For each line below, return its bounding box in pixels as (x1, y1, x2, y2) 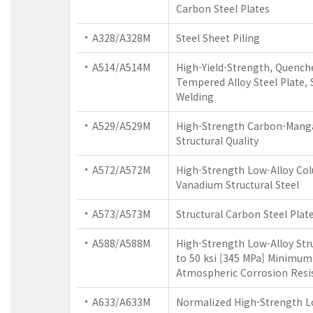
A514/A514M (92, 59, 150, 74)
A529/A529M (92, 118, 150, 133)
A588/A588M (92, 235, 150, 250)
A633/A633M (92, 294, 150, 309)
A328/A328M (92, 30, 150, 45)
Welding (176, 89, 214, 103)
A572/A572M (92, 162, 150, 177)
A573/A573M (92, 206, 150, 221)
